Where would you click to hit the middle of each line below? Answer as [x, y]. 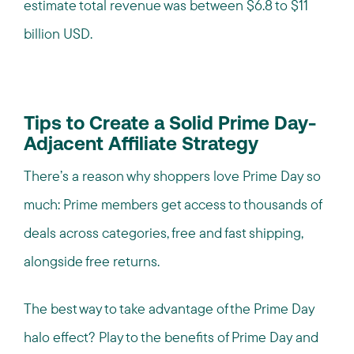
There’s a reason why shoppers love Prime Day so [172, 176]
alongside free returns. [92, 261]
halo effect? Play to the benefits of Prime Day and [171, 337]
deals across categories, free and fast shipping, [164, 233]
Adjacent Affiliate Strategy [141, 145]
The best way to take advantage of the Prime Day [169, 309]
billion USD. [58, 34]
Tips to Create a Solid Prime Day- [170, 125]
